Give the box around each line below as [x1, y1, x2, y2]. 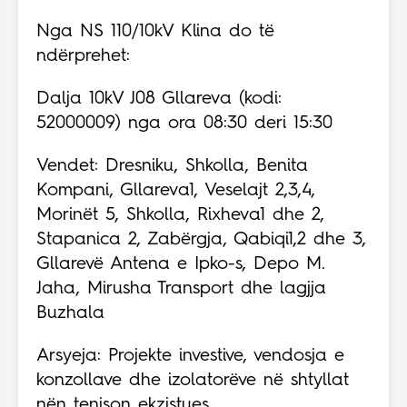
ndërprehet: [36, 47, 130, 66]
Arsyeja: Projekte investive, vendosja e [36, 347, 344, 366]
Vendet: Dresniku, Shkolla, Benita [36, 157, 308, 176]
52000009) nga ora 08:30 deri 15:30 [36, 114, 333, 134]
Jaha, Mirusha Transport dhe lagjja [36, 280, 326, 299]
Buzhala [36, 304, 104, 323]
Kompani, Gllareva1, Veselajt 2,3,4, [36, 182, 315, 201]
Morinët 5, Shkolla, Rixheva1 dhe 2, [36, 206, 324, 225]
